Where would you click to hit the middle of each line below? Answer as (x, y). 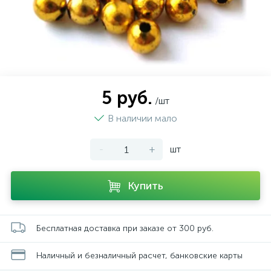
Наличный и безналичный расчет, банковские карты (139, 255)
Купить (145, 186)
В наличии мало (142, 118)
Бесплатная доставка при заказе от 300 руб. (125, 228)
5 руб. (127, 98)
